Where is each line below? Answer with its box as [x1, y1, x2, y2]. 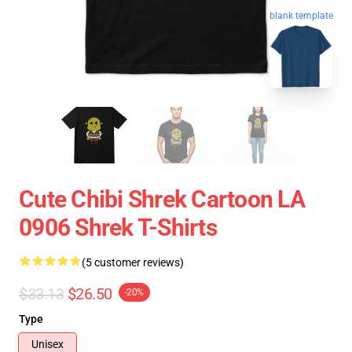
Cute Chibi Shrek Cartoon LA [19, 185, 305, 213]
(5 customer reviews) [82, 256, 184, 269]
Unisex [31, 338, 64, 350]
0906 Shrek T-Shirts [19, 214, 217, 241]
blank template [269, 13, 333, 24]
